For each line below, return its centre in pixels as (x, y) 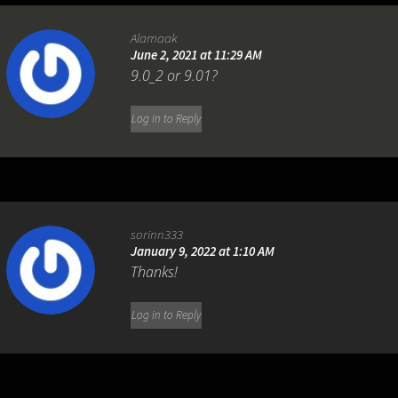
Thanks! (155, 272)
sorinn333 (157, 235)
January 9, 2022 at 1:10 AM (203, 251)
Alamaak (155, 38)
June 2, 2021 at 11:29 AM (197, 55)
